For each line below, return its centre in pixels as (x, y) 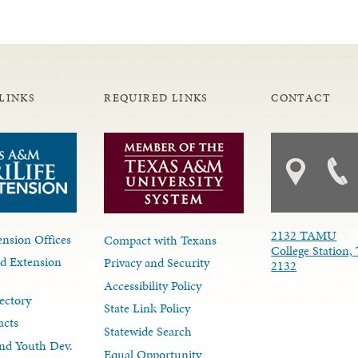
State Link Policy (147, 308)
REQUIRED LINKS (156, 97)
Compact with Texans (161, 240)
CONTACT (301, 97)
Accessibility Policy (153, 285)
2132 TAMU (304, 235)
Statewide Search (148, 332)
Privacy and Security (157, 263)
